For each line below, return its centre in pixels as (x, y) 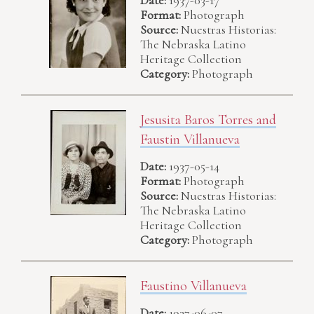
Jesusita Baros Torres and (208, 120)
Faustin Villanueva (190, 139)
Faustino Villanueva (193, 286)
